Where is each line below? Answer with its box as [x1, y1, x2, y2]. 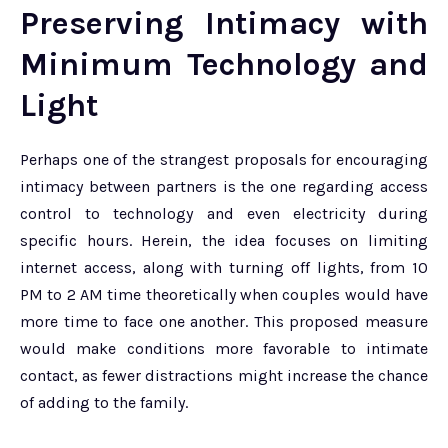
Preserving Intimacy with [20, 4, 428, 42]
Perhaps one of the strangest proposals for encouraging [20, 149, 428, 169]
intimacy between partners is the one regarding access [20, 176, 428, 196]
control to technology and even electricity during [20, 203, 428, 223]
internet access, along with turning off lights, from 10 [20, 257, 428, 277]
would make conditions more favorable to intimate [20, 338, 428, 358]
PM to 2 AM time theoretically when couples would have [20, 284, 428, 304]
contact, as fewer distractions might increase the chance [20, 365, 428, 385]
